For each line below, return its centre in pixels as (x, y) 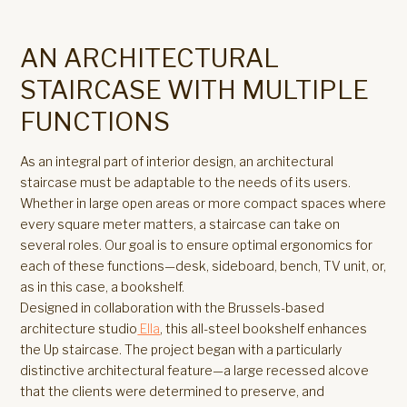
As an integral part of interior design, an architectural (177, 161)
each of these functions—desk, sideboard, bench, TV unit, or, (203, 266)
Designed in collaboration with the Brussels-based (173, 308)
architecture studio (79, 328)
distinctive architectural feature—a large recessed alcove (195, 370)
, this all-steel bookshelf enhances (264, 328)
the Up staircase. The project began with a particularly (181, 349)
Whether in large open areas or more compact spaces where (203, 203)
